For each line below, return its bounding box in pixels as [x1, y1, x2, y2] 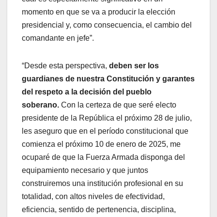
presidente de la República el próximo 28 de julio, [22, 113, 192, 122]
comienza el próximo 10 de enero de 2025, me [22, 139, 181, 148]
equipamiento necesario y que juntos [22, 166, 148, 174]
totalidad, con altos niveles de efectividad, [22, 192, 165, 201]
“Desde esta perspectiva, [22, 61, 109, 70]
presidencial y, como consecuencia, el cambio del [22, 20, 192, 29]
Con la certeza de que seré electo [59, 100, 176, 109]
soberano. [22, 100, 59, 109]
